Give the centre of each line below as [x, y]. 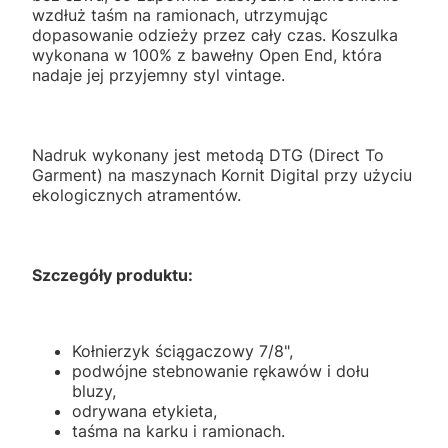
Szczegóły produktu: [112, 275]
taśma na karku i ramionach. [178, 431]
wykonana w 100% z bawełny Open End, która [207, 55]
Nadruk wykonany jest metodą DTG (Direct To [208, 155]
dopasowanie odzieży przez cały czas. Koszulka [215, 35]
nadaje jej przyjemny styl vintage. [158, 75]
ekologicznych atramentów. [136, 195]
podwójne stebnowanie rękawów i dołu [220, 371]
